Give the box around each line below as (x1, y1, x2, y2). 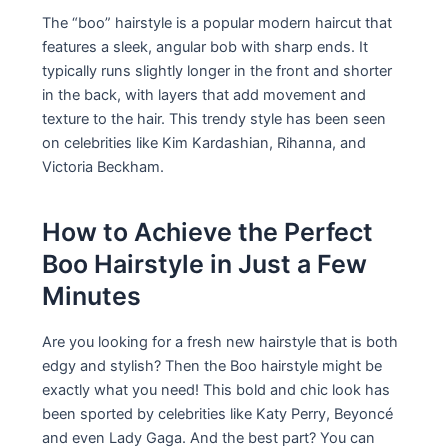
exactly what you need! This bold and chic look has (42, 380, 391, 399)
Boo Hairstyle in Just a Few (42, 249, 368, 280)
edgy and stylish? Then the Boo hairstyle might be (42, 356, 383, 375)
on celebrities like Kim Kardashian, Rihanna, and (42, 133, 367, 152)
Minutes (42, 281, 142, 312)
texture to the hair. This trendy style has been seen (42, 109, 387, 128)
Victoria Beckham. (42, 157, 165, 176)
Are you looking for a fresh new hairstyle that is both (42, 332, 399, 351)
